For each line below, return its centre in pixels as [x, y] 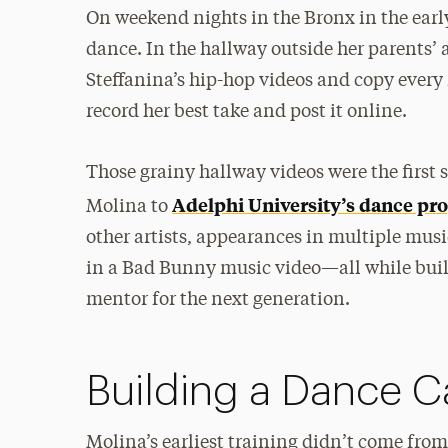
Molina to [129, 206]
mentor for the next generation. [218, 299]
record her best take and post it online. [247, 111]
